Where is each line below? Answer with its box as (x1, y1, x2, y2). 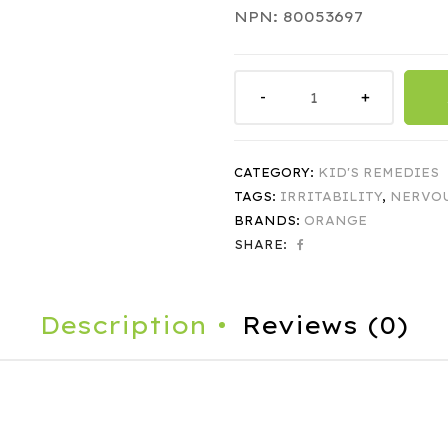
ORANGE (304, 212, 367, 228)
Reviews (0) (242, 309, 408, 340)
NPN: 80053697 (234, 7, 363, 27)
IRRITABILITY (280, 188, 382, 204)
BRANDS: (234, 212, 304, 228)
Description (40, 309, 207, 340)
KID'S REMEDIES (318, 164, 439, 180)
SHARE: (234, 236, 287, 252)
